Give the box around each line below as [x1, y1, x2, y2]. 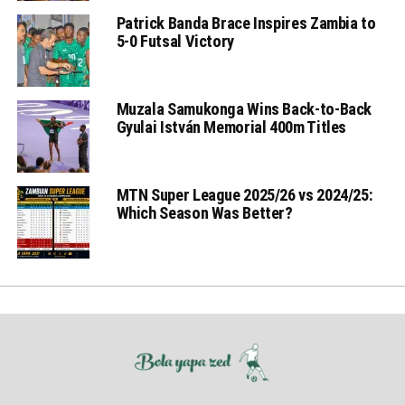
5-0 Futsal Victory [116, 31, 234, 51]
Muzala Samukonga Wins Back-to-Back [116, 99, 372, 118]
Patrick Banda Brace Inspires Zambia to [116, 13, 376, 33]
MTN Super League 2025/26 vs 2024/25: [116, 184, 373, 204]
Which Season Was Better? [116, 202, 293, 222]
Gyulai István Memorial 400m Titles [116, 117, 347, 137]
